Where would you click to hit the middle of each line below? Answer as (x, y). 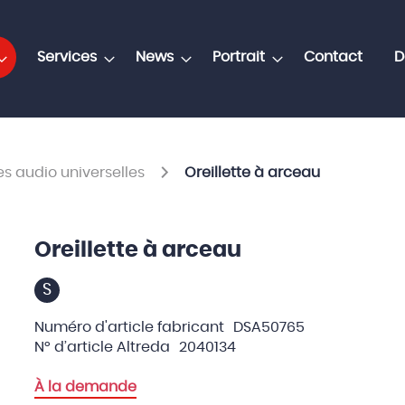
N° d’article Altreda (102, 347)
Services (66, 57)
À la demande (85, 386)
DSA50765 (268, 327)
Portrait (238, 57)
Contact (333, 57)
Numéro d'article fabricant (129, 327)
